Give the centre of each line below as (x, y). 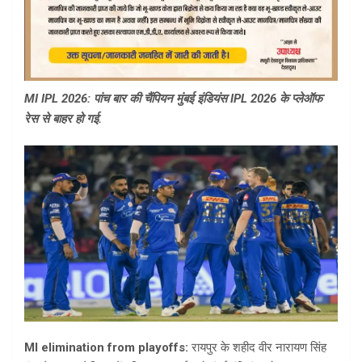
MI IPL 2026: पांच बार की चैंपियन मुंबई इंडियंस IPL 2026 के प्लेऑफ (173, 99)
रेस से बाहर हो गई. (63, 119)
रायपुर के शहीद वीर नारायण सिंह (257, 348)
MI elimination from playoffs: (106, 348)
